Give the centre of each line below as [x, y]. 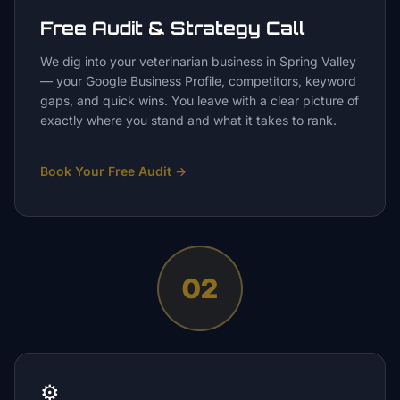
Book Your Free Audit [106, 171]
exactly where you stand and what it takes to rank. [188, 120]
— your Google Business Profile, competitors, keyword [198, 81]
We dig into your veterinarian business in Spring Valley [198, 61]
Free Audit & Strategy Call [173, 28]
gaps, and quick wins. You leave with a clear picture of [200, 100]
